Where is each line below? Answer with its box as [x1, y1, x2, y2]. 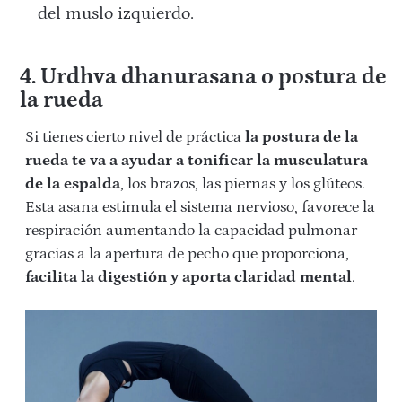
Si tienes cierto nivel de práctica [25, 127, 241, 146]
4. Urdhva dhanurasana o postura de [19, 64, 387, 90]
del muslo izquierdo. [38, 3, 195, 23]
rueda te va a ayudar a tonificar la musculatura [25, 151, 368, 170]
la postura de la [241, 127, 358, 146]
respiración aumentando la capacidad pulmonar [25, 221, 357, 240]
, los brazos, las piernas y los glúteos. [120, 174, 365, 193]
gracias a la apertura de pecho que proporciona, [25, 244, 349, 263]
